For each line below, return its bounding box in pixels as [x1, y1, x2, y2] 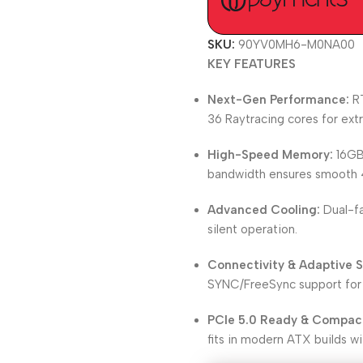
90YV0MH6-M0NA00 [238, 37, 356, 52]
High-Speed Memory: [207, 147, 334, 162]
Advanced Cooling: [207, 203, 321, 217]
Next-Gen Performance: [207, 92, 350, 107]
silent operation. [207, 222, 298, 237]
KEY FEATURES [207, 57, 297, 71]
